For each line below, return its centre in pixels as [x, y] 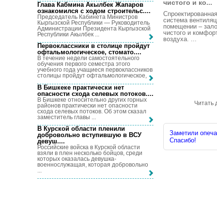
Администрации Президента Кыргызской [94, 28]
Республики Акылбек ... [68, 34]
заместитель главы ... [67, 117]
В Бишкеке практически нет [81, 87]
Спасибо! [183, 140]
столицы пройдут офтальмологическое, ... [95, 76]
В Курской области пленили [81, 128]
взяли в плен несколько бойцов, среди [90, 153]
